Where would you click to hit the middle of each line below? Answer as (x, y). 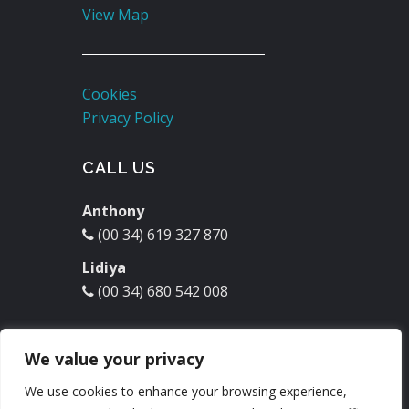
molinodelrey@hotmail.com (193, 384)
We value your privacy (114, 359)
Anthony (113, 211)
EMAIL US (122, 341)
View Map (115, 15)
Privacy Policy (128, 118)
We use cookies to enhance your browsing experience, (186, 391)
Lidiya (104, 267)
